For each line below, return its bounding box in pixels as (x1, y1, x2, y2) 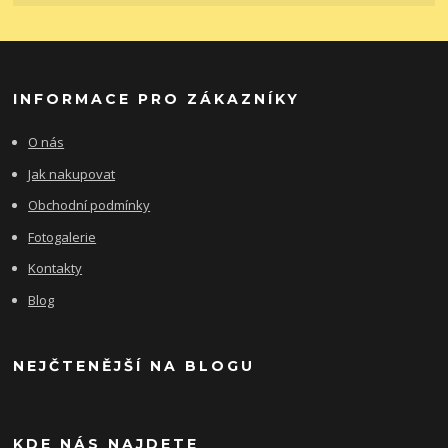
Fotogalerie (28, 227, 97, 246)
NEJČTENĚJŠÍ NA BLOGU (13, 357, 256, 376)
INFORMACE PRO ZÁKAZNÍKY (13, 90, 301, 109)
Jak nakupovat (28, 164, 116, 183)
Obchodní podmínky (28, 196, 151, 215)
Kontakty (28, 259, 83, 278)
